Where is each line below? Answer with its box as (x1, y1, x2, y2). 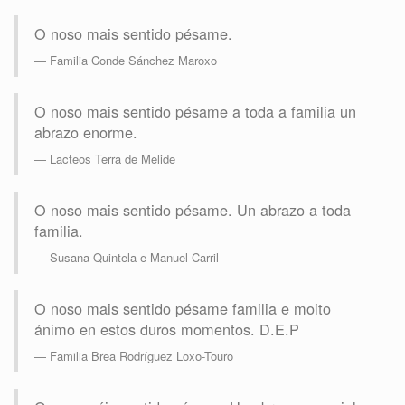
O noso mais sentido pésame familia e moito (34, 297, 331, 320)
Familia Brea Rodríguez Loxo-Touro (50, 347, 233, 365)
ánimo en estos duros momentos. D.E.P (34, 318, 299, 341)
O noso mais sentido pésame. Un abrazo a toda (34, 199, 351, 221)
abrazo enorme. (34, 121, 137, 144)
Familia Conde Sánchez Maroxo (50, 52, 217, 70)
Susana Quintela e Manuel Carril (50, 249, 219, 267)
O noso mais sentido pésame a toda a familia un (34, 100, 356, 123)
